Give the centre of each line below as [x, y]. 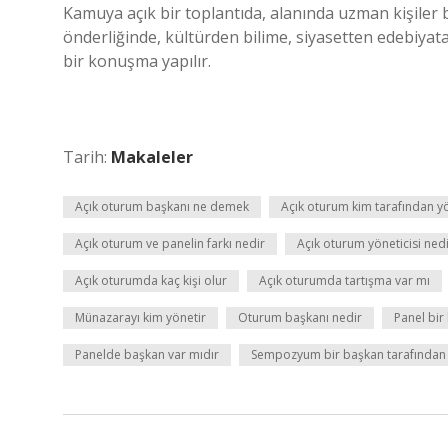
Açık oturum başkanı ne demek [162, 206]
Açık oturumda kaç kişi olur [151, 280]
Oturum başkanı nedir [300, 317]
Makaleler [152, 157]
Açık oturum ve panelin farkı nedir [170, 243]
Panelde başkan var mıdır [147, 354]
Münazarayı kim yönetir [140, 317]
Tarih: [87, 157]
